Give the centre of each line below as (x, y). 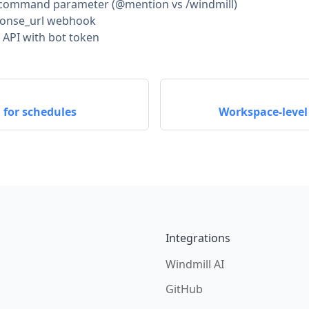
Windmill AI (195, 264)
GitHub (184, 289)
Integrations (198, 238)
